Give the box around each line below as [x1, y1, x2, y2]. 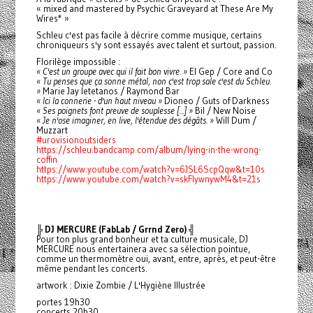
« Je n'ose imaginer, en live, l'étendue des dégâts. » [36, 115, 214, 126]
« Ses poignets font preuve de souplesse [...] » [36, 105, 193, 117]
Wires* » [36, 13, 69, 24]
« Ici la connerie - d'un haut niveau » [36, 95, 162, 107]
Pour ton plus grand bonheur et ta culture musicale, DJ [36, 233, 248, 245]
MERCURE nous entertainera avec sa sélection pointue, [36, 243, 250, 255]
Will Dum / [213, 115, 256, 126]
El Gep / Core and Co [187, 66, 272, 78]
